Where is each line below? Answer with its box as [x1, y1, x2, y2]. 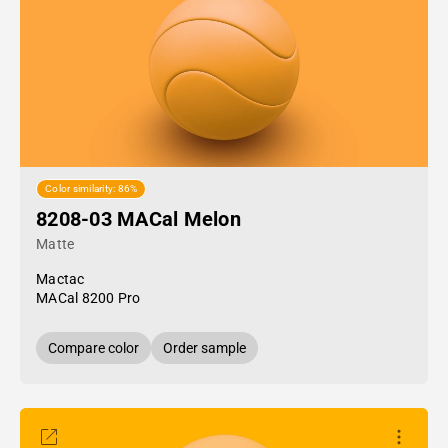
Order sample [163, 340, 246, 356]
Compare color [48, 340, 139, 356]
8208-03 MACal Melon [36, 207, 241, 231]
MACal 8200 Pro [36, 290, 141, 306]
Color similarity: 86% [45, 183, 138, 195]
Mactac [36, 271, 85, 287]
